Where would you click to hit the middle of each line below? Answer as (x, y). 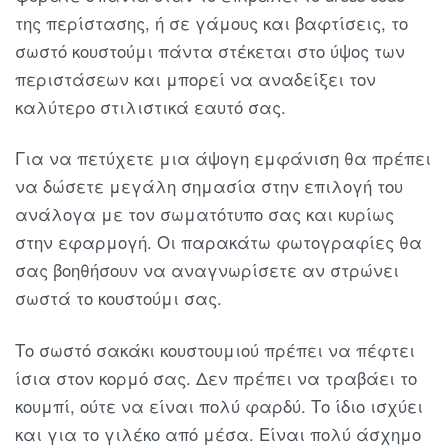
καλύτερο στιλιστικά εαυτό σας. (150, 106)
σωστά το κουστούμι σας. (118, 298)
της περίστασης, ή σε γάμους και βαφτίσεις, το (211, 22)
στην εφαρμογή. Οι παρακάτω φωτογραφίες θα (218, 242)
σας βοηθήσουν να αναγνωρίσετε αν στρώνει (207, 270)
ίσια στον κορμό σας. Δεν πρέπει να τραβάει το (216, 377)
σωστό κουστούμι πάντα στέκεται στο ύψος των (210, 50)
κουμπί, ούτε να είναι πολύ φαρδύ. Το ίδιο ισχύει (219, 405)
